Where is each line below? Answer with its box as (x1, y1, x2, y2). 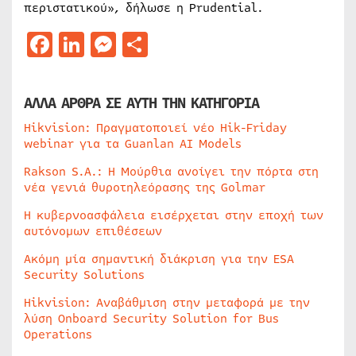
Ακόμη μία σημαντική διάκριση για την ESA (24, 250, 294, 268)
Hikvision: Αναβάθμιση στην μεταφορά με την (24, 294, 310, 311)
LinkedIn (84, 26, 194, 62)
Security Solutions (24, 266, 145, 284)
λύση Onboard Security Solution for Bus (24, 310, 279, 327)
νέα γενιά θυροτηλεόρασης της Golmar (24, 179, 265, 196)
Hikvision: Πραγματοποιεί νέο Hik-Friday (24, 119, 287, 137)
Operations (24, 326, 92, 343)
